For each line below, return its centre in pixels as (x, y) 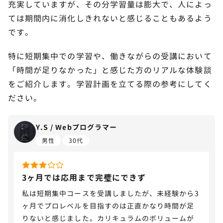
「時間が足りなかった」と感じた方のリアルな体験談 (110, 70)
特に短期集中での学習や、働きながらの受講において (110, 56)
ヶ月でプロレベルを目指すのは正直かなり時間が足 (108, 206)
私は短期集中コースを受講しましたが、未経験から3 (111, 193)
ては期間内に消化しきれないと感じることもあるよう (110, 18)
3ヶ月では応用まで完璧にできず (84, 177)
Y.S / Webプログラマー (76, 127)
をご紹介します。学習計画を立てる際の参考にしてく (110, 84)
